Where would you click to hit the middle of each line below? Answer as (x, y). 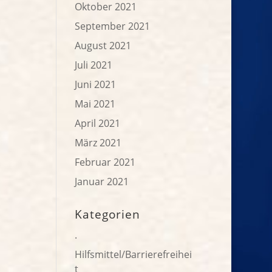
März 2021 (98, 143)
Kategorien (108, 214)
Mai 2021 (95, 104)
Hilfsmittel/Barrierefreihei (134, 254)
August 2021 (103, 46)
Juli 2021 (94, 65)
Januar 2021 (102, 182)
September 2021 (113, 26)
